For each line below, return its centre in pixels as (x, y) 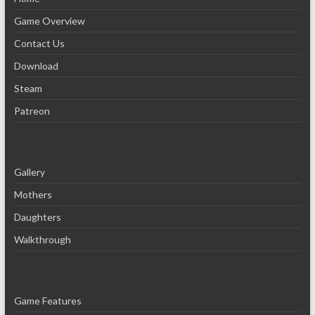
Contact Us (39, 43)
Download (36, 66)
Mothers (33, 194)
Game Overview (49, 21)
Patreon (32, 111)
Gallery (29, 172)
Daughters (37, 217)
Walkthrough (42, 239)
